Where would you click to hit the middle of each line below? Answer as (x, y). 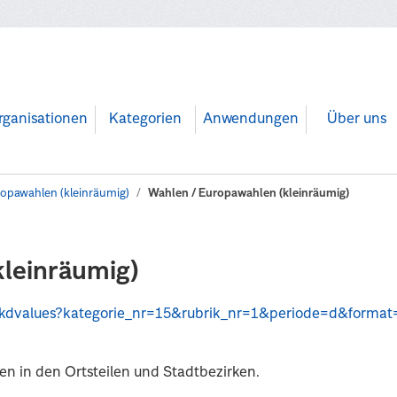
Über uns (356, 120)
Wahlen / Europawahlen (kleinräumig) (249, 193)
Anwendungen (251, 120)
